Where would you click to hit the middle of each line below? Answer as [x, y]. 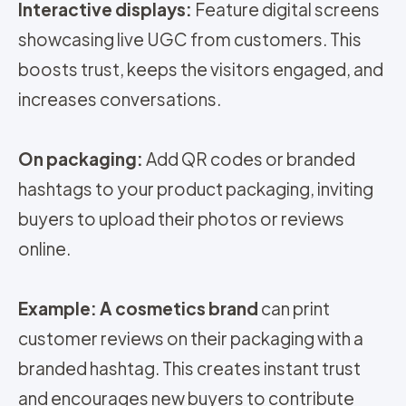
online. [44, 249]
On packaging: [81, 159]
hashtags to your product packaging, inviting [196, 189]
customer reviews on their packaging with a [191, 338]
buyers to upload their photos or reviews [181, 219]
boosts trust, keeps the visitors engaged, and [201, 69]
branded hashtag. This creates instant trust [189, 368]
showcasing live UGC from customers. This [190, 39]
